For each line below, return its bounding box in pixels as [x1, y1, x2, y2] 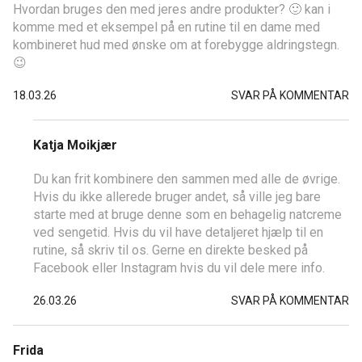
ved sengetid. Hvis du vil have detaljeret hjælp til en [33, 225, 323, 240]
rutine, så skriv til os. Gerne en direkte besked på [33, 242, 308, 258]
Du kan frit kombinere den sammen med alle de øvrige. [33, 171, 340, 187]
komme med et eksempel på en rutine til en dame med [13, 19, 320, 35]
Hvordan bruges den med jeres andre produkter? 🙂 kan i [13, 2, 330, 17]
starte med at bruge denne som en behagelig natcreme [33, 207, 342, 222]
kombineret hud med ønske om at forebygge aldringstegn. [13, 37, 339, 53]
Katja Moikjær [33, 137, 117, 153]
